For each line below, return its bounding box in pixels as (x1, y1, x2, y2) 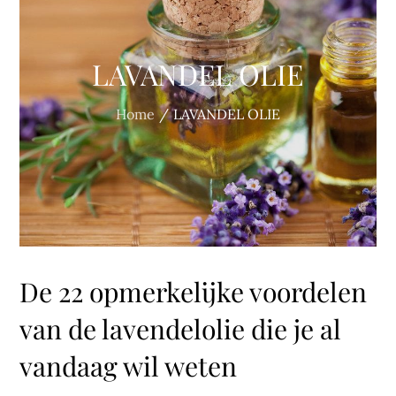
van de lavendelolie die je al (19, 311, 342, 346)
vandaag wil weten (19, 348, 238, 384)
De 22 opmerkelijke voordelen (19, 274, 368, 309)
